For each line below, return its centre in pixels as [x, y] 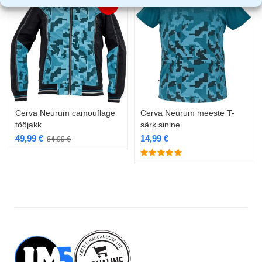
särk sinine [160, 125]
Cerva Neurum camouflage [65, 113]
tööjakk [28, 125]
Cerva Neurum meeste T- [187, 113]
